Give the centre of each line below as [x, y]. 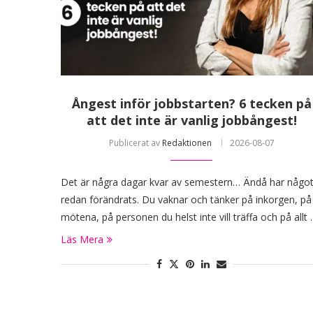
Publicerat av [135, 143]
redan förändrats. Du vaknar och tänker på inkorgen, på [186, 200]
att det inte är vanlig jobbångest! [191, 121]
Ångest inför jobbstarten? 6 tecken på [191, 104]
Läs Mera [82, 240]
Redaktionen [187, 143]
